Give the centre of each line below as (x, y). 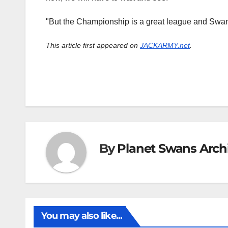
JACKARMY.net (165, 46)
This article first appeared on (93, 46)
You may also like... (82, 216)
